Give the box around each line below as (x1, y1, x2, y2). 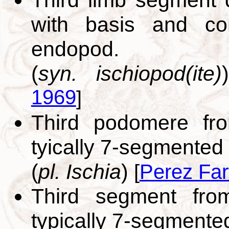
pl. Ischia (38, 159, 121, 184)
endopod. (31, 36, 119, 61)
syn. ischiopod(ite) (38, 61, 222, 85)
